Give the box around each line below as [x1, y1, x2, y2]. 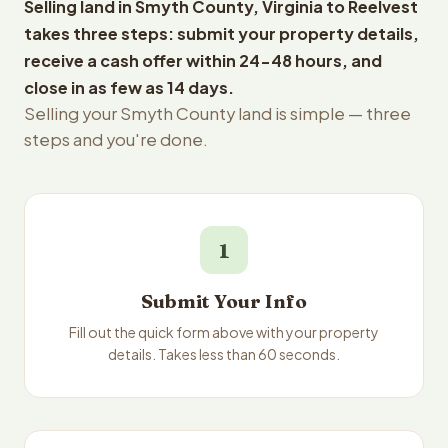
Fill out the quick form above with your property [69, 323, 379, 341]
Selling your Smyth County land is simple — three [24, 103, 411, 124]
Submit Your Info [141, 290, 307, 313]
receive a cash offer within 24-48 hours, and [24, 50, 382, 71]
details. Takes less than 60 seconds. [108, 345, 340, 363]
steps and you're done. [24, 129, 208, 150]
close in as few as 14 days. [24, 77, 234, 98]
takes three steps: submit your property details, [24, 23, 419, 44]
